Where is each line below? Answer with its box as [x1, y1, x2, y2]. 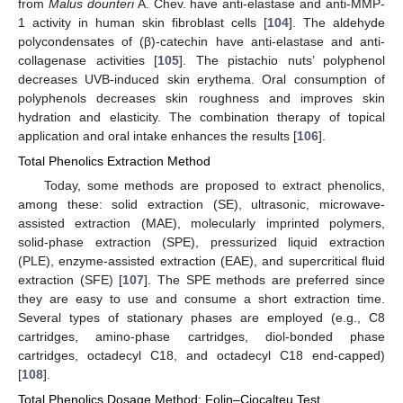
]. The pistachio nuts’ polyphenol [179, 53, 385, 68]
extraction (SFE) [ [18, 273, 123, 288]
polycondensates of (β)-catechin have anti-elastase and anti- [18, 34, 385, 49]
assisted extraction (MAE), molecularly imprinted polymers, [18, 216, 385, 231]
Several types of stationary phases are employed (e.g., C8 [18, 310, 385, 326]
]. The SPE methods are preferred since [144, 273, 385, 288]
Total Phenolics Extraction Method [18, 154, 210, 169]
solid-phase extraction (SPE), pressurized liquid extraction [18, 235, 385, 250]
